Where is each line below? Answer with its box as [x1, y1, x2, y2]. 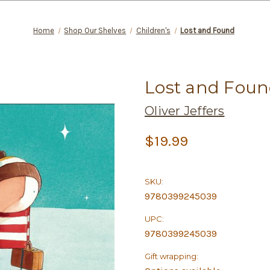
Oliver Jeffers [145, 104, 225, 118]
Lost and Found [180, 26, 234, 35]
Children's [136, 26, 171, 35]
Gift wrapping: [145, 251, 198, 261]
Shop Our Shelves [64, 26, 127, 35]
